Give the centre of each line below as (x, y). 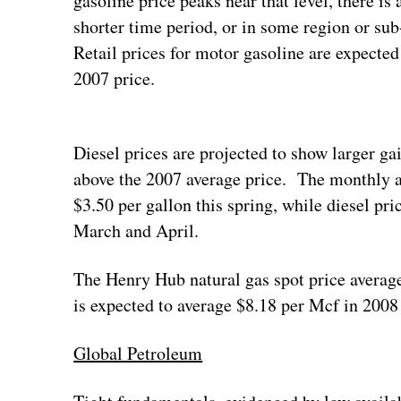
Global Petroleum (138, 353)
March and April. (137, 230)
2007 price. (115, 78)
